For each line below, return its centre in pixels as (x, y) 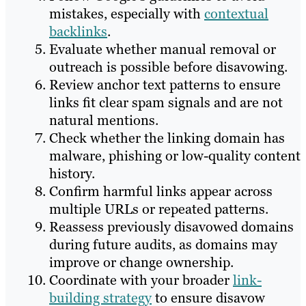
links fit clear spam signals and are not (166, 103)
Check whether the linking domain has (167, 138)
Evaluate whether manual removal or (163, 50)
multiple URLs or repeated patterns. (159, 209)
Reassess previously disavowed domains (171, 227)
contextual (236, 14)
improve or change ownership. (141, 263)
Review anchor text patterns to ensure (165, 85)
